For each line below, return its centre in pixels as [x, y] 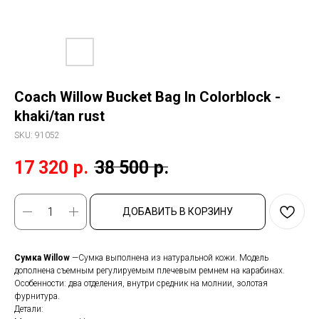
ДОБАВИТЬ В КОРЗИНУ [178, 212]
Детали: [29, 309]
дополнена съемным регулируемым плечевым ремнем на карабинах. [150, 271]
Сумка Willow [43, 258]
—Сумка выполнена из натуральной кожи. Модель [170, 258]
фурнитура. [37, 297]
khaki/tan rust [59, 116]
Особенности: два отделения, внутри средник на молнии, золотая [141, 284]
